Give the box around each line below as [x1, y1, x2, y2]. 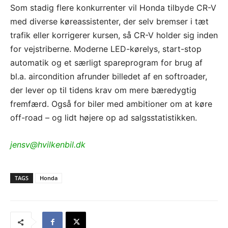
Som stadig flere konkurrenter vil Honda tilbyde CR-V [10, 3, 216, 13]
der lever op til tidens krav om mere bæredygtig [10, 85, 196, 96]
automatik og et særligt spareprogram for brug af [10, 58, 203, 68]
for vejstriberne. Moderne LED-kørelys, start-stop [10, 44, 202, 54]
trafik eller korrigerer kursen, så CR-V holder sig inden [10, 30, 218, 41]
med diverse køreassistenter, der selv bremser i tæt [10, 16, 209, 27]
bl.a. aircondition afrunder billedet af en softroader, [10, 71, 207, 82]
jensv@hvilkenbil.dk [10, 139, 85, 150]
